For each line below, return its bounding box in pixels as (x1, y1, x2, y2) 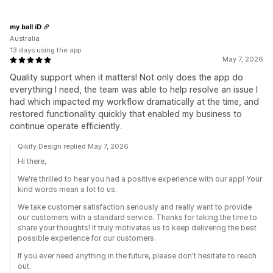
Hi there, (18, 157, 46, 166)
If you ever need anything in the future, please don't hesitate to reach (18, 251, 257, 261)
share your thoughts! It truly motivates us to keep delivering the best (18, 223, 257, 233)
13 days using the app (10, 46, 81, 55)
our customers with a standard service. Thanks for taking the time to (18, 213, 257, 222)
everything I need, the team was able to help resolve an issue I (10, 84, 258, 95)
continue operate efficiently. (10, 121, 122, 132)
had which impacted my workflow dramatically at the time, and (10, 96, 259, 107)
